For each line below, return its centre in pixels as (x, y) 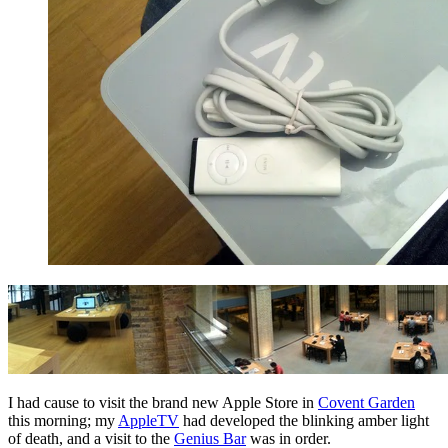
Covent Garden (366, 402)
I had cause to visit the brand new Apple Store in (163, 402)
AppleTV (148, 420)
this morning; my (63, 420)
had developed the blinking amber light (304, 420)
